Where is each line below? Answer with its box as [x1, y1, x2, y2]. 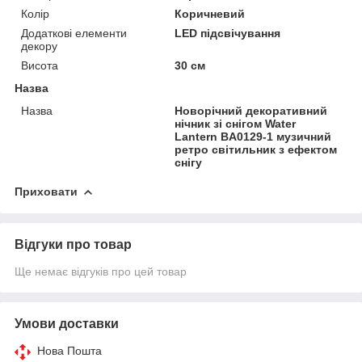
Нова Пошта [37, 343, 102, 357]
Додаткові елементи [21, 26, 127, 40]
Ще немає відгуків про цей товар [15, 264, 187, 278]
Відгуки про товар [15, 237, 132, 251]
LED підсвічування [175, 26, 281, 40]
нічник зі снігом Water [175, 116, 297, 130]
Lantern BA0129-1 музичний [175, 129, 332, 143]
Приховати [15, 184, 78, 198]
